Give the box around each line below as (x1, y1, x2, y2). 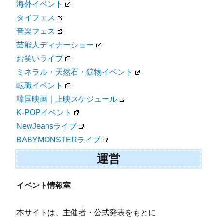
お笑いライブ (16, 54, 63, 63)
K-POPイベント (16, 108, 72, 117)
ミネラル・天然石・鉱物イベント (16, 68, 133, 77)
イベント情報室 (16, 181, 71, 189)
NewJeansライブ (16, 122, 77, 131)
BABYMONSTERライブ (16, 136, 101, 144)
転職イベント (16, 81, 63, 90)
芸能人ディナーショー (16, 41, 94, 49)
